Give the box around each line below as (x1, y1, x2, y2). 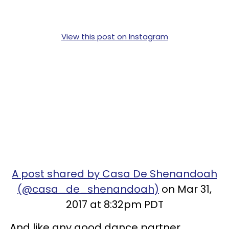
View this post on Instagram (61, 31, 168, 42)
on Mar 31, (159, 182, 212, 196)
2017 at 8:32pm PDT (65, 197, 164, 212)
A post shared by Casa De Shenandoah (12, 167, 217, 181)
